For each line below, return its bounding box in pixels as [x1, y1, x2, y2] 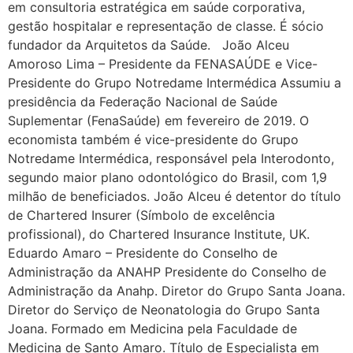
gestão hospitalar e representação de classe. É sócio [8, 17, 324, 34]
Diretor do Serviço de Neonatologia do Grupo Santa [8, 301, 320, 318]
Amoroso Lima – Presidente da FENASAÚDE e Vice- [8, 55, 318, 72]
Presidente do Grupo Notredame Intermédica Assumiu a [8, 74, 341, 91]
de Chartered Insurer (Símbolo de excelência [8, 206, 275, 223]
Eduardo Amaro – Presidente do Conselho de [8, 244, 277, 261]
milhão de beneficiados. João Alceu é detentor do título [8, 188, 341, 204]
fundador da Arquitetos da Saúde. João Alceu [8, 36, 289, 53]
